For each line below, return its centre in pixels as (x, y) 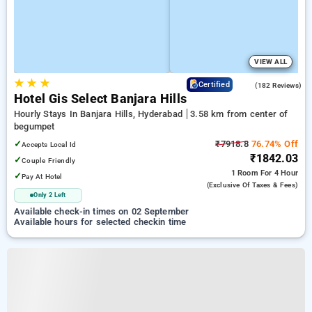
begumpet (34, 126)
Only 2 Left (50, 195)
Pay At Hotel (42, 177)
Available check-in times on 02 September (102, 211)
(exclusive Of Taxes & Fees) (252, 185)
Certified (214, 85)
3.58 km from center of (239, 114)
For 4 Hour (279, 173)
